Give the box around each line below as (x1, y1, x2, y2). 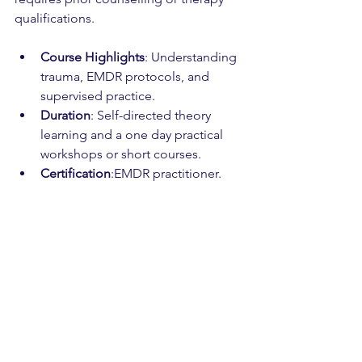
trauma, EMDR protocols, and (40, 68, 213, 84)
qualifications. (15, 10, 95, 26)
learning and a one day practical (40, 126, 226, 142)
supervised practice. (40, 87, 155, 103)
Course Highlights (40, 48, 145, 65)
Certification (40, 165, 111, 181)
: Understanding (145, 48, 240, 65)
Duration (40, 107, 90, 123)
